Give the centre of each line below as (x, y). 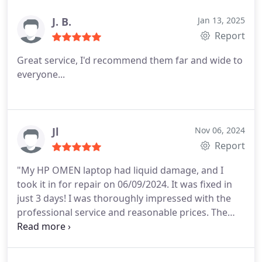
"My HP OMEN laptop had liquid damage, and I (120, 170)
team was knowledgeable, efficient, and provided (125, 226)
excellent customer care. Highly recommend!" (118, 240)
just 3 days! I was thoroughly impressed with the (124, 198)
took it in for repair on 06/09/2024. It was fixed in (125, 184)
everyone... (41, 74)
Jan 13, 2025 (221, 20)
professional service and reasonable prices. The (122, 212)
